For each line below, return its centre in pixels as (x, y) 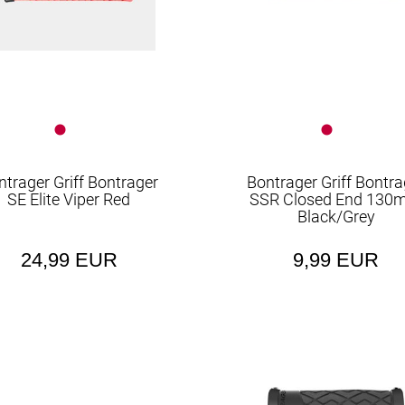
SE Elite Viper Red (69, 199)
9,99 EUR (336, 260)
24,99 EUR (69, 260)
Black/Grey (336, 217)
